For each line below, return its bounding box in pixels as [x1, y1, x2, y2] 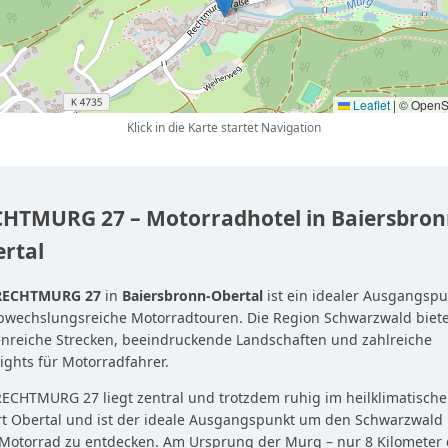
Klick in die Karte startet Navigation [127, 119, 321, 137]
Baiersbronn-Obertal [122, 286, 263, 306]
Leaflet [350, 96, 390, 114]
